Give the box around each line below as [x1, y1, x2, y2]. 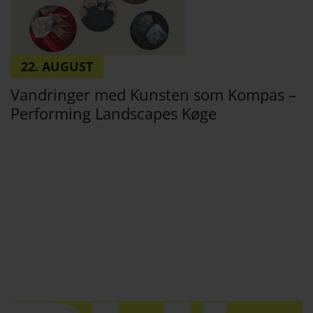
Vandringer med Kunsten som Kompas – [10, 84, 296, 105]
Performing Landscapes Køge [10, 103, 217, 124]
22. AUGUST [21, 58, 93, 75]
